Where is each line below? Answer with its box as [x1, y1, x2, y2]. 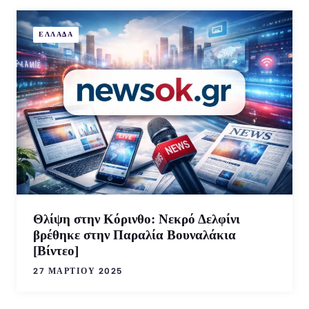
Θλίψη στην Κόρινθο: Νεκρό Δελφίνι [33, 211, 240, 226]
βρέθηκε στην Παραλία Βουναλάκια [33, 227, 236, 242]
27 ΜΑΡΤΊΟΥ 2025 [33, 266, 123, 276]
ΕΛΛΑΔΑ [39, 30, 73, 39]
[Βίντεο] [33, 243, 79, 258]
